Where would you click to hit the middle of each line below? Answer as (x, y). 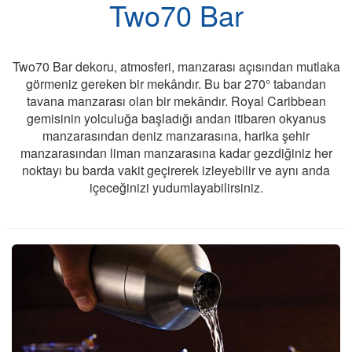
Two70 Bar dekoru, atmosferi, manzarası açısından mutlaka (176, 67)
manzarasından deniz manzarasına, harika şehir (176, 136)
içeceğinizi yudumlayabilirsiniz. (176, 188)
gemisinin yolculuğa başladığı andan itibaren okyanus (176, 119)
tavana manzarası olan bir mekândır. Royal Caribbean (176, 101)
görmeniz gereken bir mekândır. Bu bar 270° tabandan (176, 84)
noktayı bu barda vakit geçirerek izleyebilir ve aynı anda (176, 170)
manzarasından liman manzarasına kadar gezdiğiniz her (176, 153)
